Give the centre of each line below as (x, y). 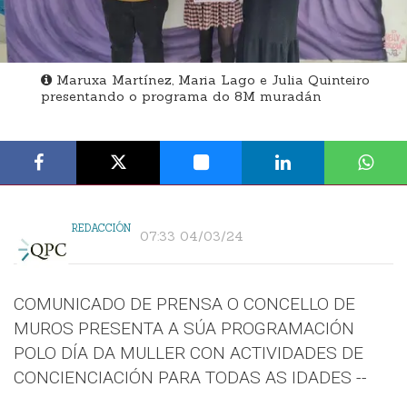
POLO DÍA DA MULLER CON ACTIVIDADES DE (189, 353)
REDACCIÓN (101, 228)
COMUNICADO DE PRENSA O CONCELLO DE (184, 304)
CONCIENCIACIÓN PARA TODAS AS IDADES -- (190, 378)
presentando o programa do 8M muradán (181, 97)
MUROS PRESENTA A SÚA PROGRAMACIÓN (184, 329)
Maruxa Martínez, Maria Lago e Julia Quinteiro (211, 80)
